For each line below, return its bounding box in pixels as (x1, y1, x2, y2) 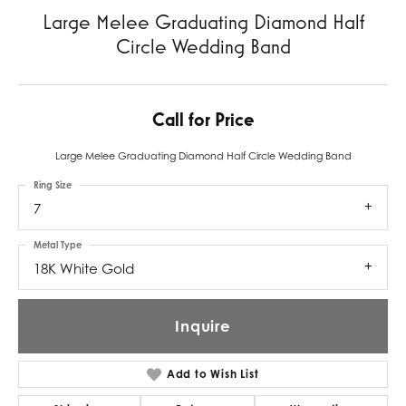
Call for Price (151, 108, 255, 130)
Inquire (175, 315, 231, 335)
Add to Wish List (166, 366, 259, 381)
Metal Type (34, 238, 82, 250)
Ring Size (34, 179, 72, 190)
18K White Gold (34, 259, 134, 276)
